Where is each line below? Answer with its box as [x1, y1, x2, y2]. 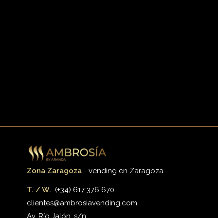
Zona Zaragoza [26, 166, 82, 175]
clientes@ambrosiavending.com [26, 198, 137, 207]
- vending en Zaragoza [81, 166, 163, 175]
